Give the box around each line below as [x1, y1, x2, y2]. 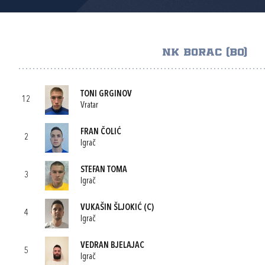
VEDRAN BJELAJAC [80, 241, 144, 250]
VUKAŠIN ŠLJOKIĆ [80, 203, 142, 212]
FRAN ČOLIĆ [80, 127, 121, 137]
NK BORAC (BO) [161, 48, 247, 57]
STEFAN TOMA [80, 165, 127, 174]
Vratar [80, 101, 98, 110]
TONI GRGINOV [80, 89, 132, 99]
